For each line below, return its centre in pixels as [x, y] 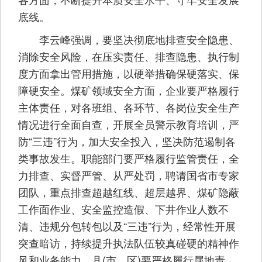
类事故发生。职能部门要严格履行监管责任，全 [129, 158]
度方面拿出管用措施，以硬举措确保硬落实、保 [129, 73]
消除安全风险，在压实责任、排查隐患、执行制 [129, 56]
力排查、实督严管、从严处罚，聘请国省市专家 [129, 175]
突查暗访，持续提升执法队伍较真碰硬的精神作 [129, 243]
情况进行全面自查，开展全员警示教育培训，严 [129, 124]
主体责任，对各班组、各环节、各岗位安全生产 [129, 107]
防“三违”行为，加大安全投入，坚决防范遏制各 [127, 141]
